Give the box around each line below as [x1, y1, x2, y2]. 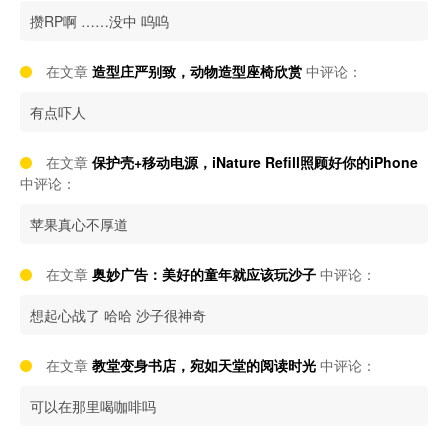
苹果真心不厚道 [30, 214, 128, 234]
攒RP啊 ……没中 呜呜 [30, 11, 169, 31]
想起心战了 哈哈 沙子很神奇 [30, 305, 206, 325]
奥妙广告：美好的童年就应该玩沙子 [92, 264, 316, 284]
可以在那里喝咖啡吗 [30, 396, 156, 416]
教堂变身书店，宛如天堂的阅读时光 [92, 355, 316, 375]
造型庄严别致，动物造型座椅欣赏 [92, 61, 302, 81]
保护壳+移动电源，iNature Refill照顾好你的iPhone [92, 152, 418, 172]
